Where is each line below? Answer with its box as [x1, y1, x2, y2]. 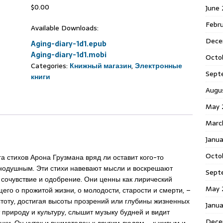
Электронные [134, 60, 182, 71]
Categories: [30, 60, 70, 71]
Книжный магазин [69, 60, 131, 71]
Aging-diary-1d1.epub [30, 38, 107, 49]
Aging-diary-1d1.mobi [30, 49, 107, 60]
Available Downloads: [30, 22, 99, 33]
